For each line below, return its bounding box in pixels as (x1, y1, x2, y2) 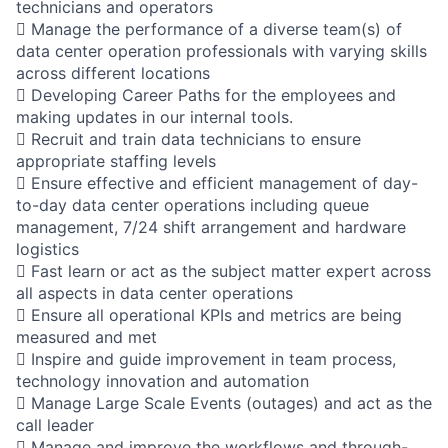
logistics (16, 238, 79, 259)
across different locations (16, 62, 210, 83)
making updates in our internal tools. (16, 106, 293, 127)
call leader (16, 414, 94, 435)
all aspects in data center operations (16, 282, 293, 303)
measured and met (16, 326, 157, 347)
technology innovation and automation (16, 370, 309, 391)
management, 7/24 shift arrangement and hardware (16, 216, 406, 237)
